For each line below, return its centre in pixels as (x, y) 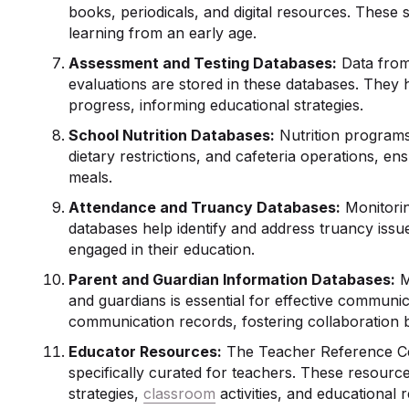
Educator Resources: (146, 351)
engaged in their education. (162, 249)
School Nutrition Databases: (172, 135)
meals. (91, 177)
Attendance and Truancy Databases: (205, 207)
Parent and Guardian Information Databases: (232, 279)
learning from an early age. (163, 33)
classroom (180, 393)
